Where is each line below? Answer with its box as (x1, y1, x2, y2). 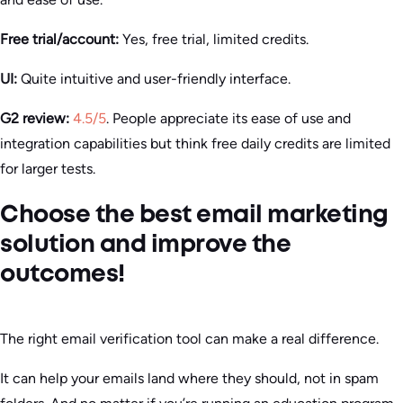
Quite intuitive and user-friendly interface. (17, 69, 291, 87)
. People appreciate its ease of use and (106, 109, 351, 127)
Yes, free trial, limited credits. (119, 30, 309, 48)
